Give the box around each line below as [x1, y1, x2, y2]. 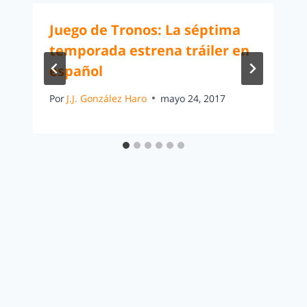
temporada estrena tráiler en [49, 40, 249, 60]
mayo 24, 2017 [160, 91, 226, 105]
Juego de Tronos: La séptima [49, 20, 241, 39]
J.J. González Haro [66, 91, 147, 105]
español [49, 61, 103, 80]
